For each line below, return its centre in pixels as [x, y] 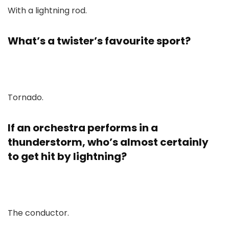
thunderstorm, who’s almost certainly [108, 142]
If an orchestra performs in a [83, 128]
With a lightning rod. [47, 10]
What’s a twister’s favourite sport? [99, 41]
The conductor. [38, 213]
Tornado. [26, 97]
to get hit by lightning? [67, 156]
